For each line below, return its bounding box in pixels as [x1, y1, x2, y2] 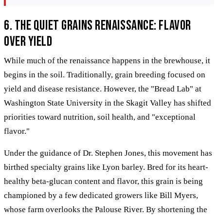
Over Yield [4, 33, 53, 50]
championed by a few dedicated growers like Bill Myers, [4, 190, 198, 200]
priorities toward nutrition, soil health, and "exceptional [4, 112, 196, 122]
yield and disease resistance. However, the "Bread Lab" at [4, 84, 201, 93]
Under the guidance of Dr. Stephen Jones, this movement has [4, 148, 212, 158]
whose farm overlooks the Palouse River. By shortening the [4, 204, 207, 214]
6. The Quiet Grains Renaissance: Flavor [4, 17, 191, 34]
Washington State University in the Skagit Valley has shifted [4, 98, 211, 108]
